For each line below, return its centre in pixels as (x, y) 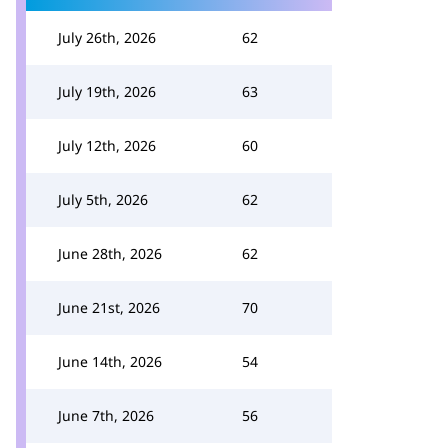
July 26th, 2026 (107, 37)
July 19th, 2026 (107, 91)
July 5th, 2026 (103, 199)
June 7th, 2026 (106, 415)
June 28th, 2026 (110, 253)
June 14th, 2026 (110, 361)
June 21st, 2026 (109, 307)
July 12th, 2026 (107, 145)
